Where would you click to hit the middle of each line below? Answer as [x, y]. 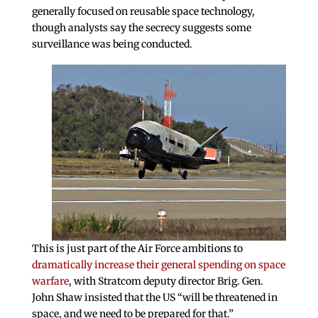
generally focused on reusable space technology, [143, 12]
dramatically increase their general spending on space [158, 265]
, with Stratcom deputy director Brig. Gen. [166, 281]
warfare [50, 281]
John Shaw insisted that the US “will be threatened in [154, 298]
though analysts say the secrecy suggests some [141, 28]
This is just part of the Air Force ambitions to [137, 249]
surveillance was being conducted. [112, 44]
